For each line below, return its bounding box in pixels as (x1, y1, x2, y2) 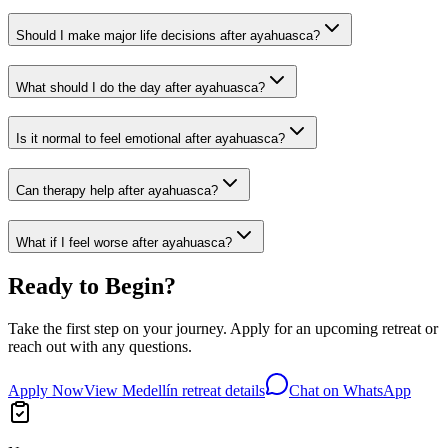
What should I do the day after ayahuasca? (16, 79, 265, 95)
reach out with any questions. (8, 337, 192, 355)
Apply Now (8, 381, 84, 399)
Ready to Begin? (8, 272, 176, 299)
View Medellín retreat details (84, 381, 265, 399)
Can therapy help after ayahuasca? (16, 183, 218, 199)
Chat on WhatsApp (289, 381, 411, 399)
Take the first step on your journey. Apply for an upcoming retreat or (8, 319, 438, 337)
